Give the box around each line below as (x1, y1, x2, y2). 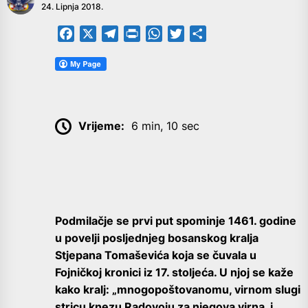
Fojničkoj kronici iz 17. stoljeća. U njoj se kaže (55, 265, 294, 280)
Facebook (74, 27, 126, 41)
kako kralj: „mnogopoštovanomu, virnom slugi (55, 283, 300, 297)
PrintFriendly (140, 27, 206, 41)
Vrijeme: (78, 118, 124, 133)
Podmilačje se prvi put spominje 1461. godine (55, 214, 296, 228)
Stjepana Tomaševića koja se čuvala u (55, 248, 256, 263)
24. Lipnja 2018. (41, 1, 103, 12)
